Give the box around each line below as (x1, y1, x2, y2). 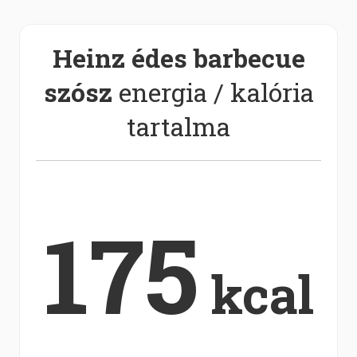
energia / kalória (112, 75, 314, 109)
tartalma (127, 109, 230, 143)
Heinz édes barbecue (52, 41, 305, 75)
